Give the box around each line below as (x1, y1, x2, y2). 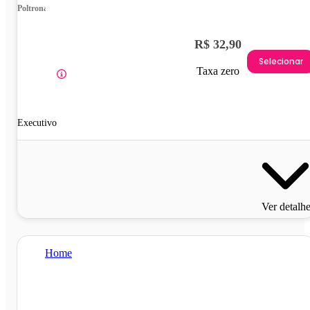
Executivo (17, 117, 57, 128)
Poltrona (17, 3, 48, 13)
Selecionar (259, 55, 303, 68)
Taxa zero (197, 64, 239, 77)
